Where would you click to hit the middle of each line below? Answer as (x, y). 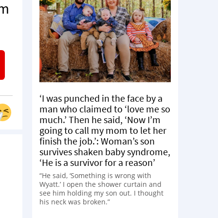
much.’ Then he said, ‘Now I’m (100, 119)
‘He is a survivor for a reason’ (97, 162)
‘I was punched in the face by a (101, 98)
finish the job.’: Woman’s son (97, 141)
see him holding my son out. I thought (101, 193)
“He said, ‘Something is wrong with (95, 175)
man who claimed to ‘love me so (105, 109)
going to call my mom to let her (103, 130)
